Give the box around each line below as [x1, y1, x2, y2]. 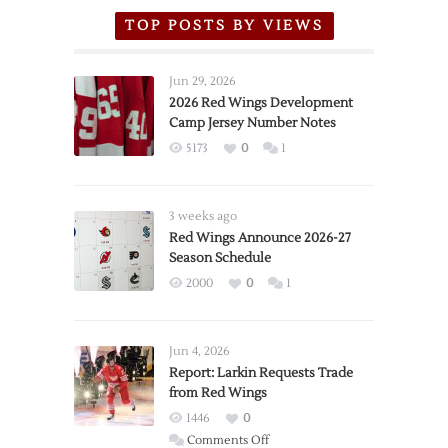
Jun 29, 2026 [169, 73, 236, 89]
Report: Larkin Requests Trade [169, 364, 353, 381]
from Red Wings [169, 384, 267, 401]
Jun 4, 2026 [169, 343, 230, 359]
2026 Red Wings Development [169, 94, 353, 111]
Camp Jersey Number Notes [169, 114, 336, 131]
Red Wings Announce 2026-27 [169, 229, 351, 246]
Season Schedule [169, 249, 271, 266]
